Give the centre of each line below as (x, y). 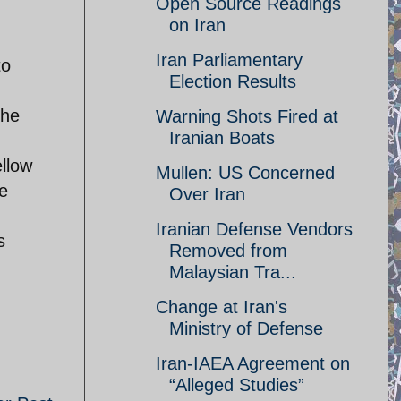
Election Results (233, 81)
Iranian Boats (222, 138)
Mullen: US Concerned (245, 173)
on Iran (197, 25)
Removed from (228, 251)
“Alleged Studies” (237, 385)
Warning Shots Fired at (247, 116)
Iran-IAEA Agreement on (253, 363)
